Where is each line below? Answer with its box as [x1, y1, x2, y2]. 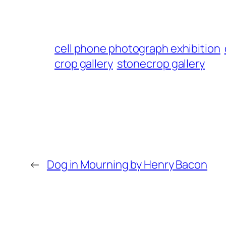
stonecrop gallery [117, 56, 205, 72]
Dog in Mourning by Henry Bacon [46, 157, 207, 173]
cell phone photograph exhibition [54, 41, 220, 56]
